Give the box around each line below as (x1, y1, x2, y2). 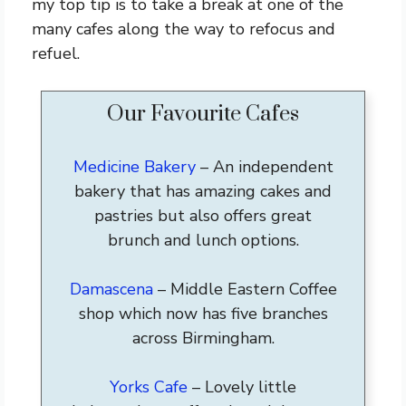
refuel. (32, 43, 80, 64)
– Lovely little (188, 376, 296, 398)
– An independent (195, 156, 333, 178)
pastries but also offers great (94, 205, 312, 227)
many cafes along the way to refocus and (32, 18, 335, 40)
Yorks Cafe (110, 376, 188, 398)
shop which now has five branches (78, 303, 328, 324)
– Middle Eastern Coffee (152, 278, 337, 300)
